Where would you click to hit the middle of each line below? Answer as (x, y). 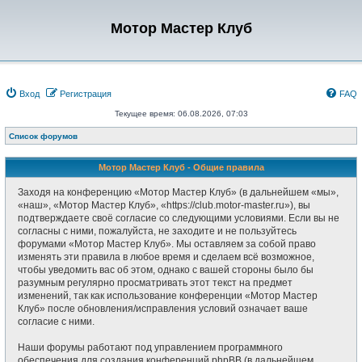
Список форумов (43, 136)
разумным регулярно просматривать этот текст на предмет (155, 283)
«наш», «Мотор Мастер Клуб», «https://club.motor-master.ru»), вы (164, 205)
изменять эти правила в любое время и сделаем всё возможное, (166, 257)
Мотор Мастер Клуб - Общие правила (181, 167)
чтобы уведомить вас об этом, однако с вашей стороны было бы (166, 270)
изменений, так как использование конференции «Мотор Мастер (168, 296)
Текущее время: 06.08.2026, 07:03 (181, 114)
